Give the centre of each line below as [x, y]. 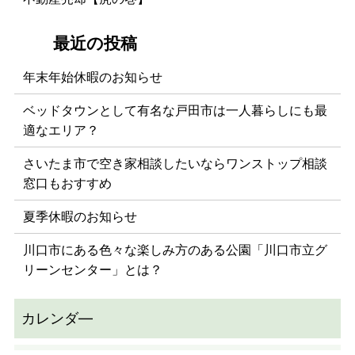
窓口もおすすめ [68, 183]
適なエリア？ [61, 130]
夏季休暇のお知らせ [80, 216]
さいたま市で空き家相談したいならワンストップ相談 [176, 163]
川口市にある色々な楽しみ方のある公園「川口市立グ [176, 249]
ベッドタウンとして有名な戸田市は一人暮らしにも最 [176, 110]
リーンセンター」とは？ [93, 269]
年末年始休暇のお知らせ [93, 76]
